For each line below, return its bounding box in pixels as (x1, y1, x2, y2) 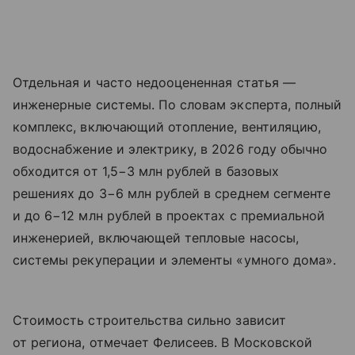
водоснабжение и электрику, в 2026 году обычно (13, 141, 328, 158)
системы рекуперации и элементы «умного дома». (13, 252, 337, 269)
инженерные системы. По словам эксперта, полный (13, 97, 342, 113)
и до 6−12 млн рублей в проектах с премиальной (13, 208, 326, 224)
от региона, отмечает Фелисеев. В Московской (13, 334, 313, 351)
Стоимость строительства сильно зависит (13, 312, 286, 329)
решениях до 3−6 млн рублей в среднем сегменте (13, 185, 331, 202)
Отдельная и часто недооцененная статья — (13, 74, 296, 91)
